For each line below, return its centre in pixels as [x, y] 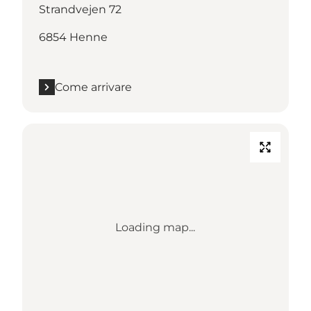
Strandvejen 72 [80, 9]
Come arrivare [93, 87]
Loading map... [155, 227]
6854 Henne [73, 37]
